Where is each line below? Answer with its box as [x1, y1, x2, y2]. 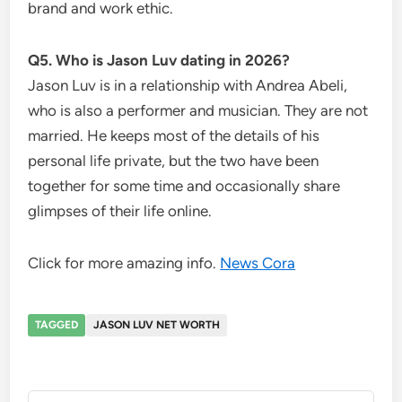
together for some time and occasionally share [28, 176, 341, 195]
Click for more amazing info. [28, 253, 221, 272]
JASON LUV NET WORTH [93, 318, 221, 331]
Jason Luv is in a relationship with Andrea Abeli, [28, 75, 348, 94]
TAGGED [35, 318, 79, 331]
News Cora [220, 253, 296, 272]
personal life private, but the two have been [28, 151, 319, 170]
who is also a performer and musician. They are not [28, 100, 369, 119]
